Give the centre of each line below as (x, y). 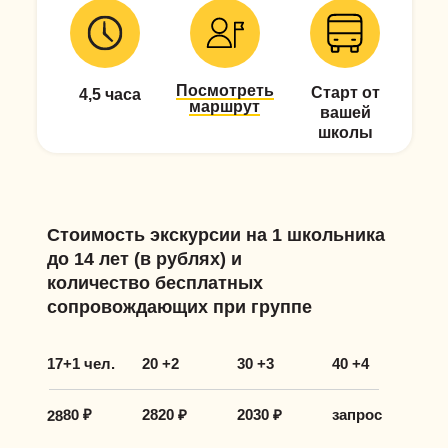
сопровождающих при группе (179, 307)
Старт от (345, 92)
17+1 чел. (81, 363)
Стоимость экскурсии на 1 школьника (216, 235)
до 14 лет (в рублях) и (144, 259)
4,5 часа (110, 94)
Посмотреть (224, 90)
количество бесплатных (155, 283)
